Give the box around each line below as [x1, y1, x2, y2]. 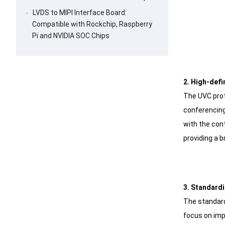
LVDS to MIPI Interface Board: [33, 9, 127, 17]
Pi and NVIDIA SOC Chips [32, 32, 109, 40]
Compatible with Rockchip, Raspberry [32, 20, 152, 29]
